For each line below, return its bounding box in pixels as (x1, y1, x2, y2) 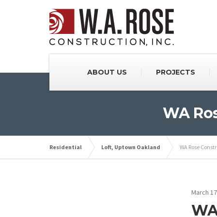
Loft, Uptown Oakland (101, 143, 160, 151)
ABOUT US (87, 68, 127, 77)
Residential (49, 143, 82, 151)
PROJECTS (155, 68, 195, 77)
